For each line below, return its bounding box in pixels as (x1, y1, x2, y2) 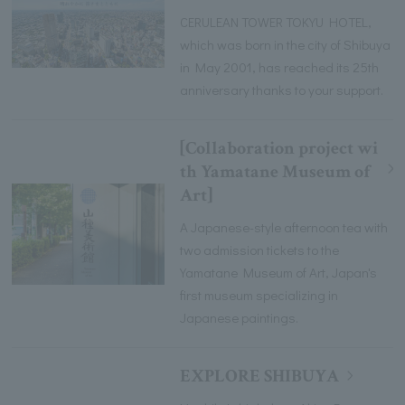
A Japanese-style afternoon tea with (180, 217, 389, 236)
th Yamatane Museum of (180, 159, 371, 184)
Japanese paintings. (180, 307, 299, 326)
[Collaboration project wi (180, 136, 379, 160)
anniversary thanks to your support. (180, 80, 384, 99)
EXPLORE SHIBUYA (180, 363, 340, 388)
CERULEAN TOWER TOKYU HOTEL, (180, 12, 372, 31)
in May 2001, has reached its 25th (180, 57, 380, 76)
